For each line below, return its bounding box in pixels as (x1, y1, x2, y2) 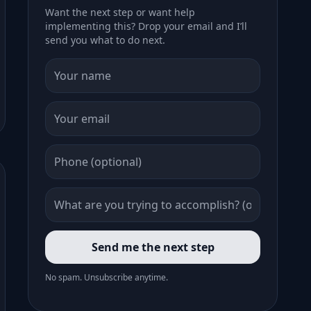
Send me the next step (91, 239, 215, 255)
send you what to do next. (45, 33, 165, 47)
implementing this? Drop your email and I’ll (45, 19, 247, 33)
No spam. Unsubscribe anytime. (45, 271, 168, 283)
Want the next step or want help (45, 6, 195, 19)
